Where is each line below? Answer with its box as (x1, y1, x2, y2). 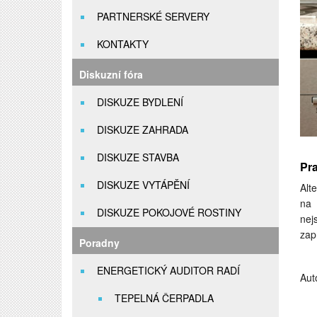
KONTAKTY (97, 37, 149, 51)
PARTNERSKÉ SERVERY (97, 9, 209, 23)
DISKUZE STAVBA (97, 150, 179, 164)
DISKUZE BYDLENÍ (97, 95, 183, 109)
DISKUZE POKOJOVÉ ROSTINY (97, 205, 241, 219)
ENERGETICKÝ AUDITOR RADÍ (97, 263, 240, 277)
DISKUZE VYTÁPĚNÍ (97, 178, 190, 192)
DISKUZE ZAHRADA (97, 122, 188, 137)
